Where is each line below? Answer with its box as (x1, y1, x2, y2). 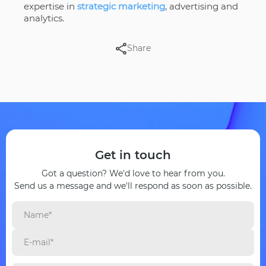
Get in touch (95, 148, 171, 163)
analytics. (23, 12, 64, 24)
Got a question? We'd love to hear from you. (41, 168, 225, 179)
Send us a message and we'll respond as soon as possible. (14, 180, 252, 192)
